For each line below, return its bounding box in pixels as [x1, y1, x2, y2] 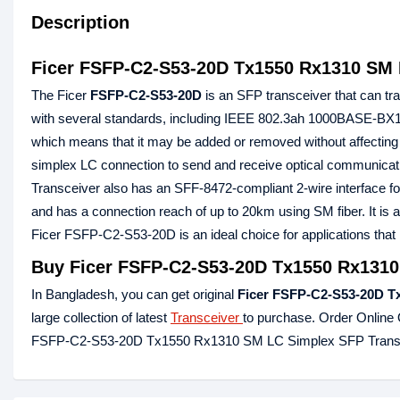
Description [31, 12, 129, 33]
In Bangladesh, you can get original [31, 287, 237, 303]
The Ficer [31, 87, 90, 104]
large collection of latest [31, 310, 171, 326]
